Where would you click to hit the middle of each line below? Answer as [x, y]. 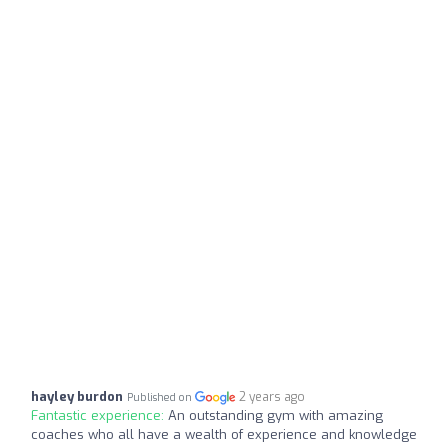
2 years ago [272, 397]
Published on [161, 397]
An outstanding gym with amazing [275, 415]
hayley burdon [77, 396]
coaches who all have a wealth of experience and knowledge [224, 434]
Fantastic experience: [99, 415]
